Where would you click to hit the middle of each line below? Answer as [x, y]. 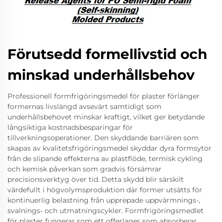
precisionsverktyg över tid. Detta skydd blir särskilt [96, 179]
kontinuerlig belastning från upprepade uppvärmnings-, [104, 200]
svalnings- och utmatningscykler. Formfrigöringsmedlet [106, 211]
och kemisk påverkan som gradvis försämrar [84, 169]
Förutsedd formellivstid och [107, 54]
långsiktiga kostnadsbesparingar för [70, 127]
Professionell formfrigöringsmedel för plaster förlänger [104, 96]
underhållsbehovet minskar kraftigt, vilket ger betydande [106, 117]
